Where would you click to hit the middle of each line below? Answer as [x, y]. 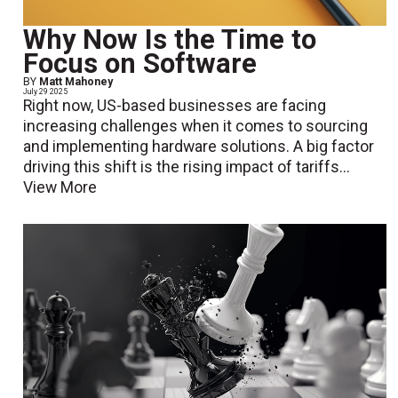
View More [60, 188]
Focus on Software [140, 64]
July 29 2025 [46, 92]
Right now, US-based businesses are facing [175, 106]
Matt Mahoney [76, 82]
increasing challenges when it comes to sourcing [196, 127]
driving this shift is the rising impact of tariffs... [187, 167]
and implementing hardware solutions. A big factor [199, 147]
